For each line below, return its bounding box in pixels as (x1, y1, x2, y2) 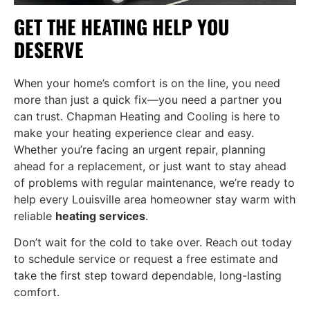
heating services (55, 208, 145, 223)
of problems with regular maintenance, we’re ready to (14, 175, 295, 190)
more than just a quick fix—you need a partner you (14, 92, 282, 107)
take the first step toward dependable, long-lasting (14, 268, 282, 283)
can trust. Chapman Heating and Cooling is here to (14, 109, 280, 123)
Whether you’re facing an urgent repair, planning (14, 142, 266, 156)
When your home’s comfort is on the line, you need (14, 75, 280, 90)
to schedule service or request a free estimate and (14, 252, 278, 266)
